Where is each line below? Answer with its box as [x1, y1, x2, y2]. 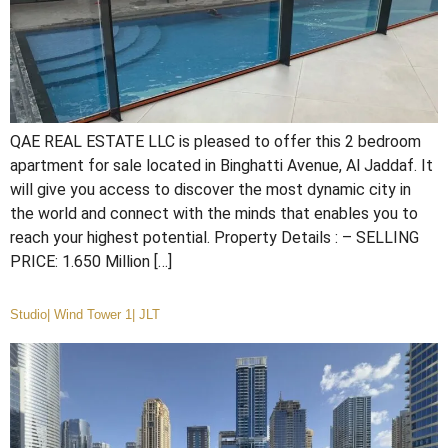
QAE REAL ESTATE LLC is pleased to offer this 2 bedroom [10, 132, 421, 152]
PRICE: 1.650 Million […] [10, 252, 172, 272]
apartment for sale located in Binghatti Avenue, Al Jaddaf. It [10, 156, 433, 176]
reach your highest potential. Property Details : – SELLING [10, 228, 419, 248]
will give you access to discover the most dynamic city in [10, 180, 411, 200]
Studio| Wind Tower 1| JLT [10, 306, 160, 322]
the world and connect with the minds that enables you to [10, 204, 418, 224]
